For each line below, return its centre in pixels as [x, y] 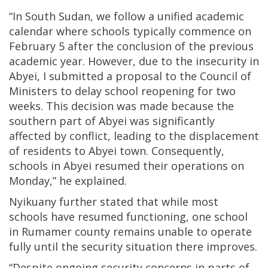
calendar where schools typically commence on [130, 31]
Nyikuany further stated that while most [114, 202]
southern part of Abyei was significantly [112, 121]
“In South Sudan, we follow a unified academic [127, 16]
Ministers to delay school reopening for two [122, 91]
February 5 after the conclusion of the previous [131, 46]
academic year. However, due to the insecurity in [134, 61]
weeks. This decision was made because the [121, 106]
